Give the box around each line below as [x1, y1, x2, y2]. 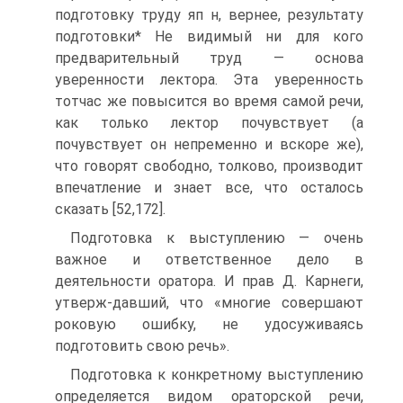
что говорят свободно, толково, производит [55, 157, 363, 175]
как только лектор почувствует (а [55, 114, 363, 131]
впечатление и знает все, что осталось [55, 179, 363, 196]
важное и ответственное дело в [55, 251, 363, 268]
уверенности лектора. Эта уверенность [55, 71, 363, 88]
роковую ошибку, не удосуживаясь [55, 316, 363, 333]
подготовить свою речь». [55, 337, 229, 354]
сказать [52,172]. [55, 201, 166, 218]
